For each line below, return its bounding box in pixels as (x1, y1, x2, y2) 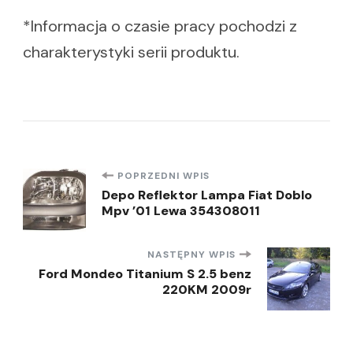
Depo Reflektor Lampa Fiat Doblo (102, 186, 312, 203)
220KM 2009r (162, 281, 251, 298)
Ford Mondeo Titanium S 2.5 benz (39, 265, 251, 282)
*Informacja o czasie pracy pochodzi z (23, 15, 297, 36)
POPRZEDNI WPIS (117, 169, 210, 182)
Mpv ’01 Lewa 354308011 (102, 202, 260, 219)
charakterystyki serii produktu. (23, 41, 240, 62)
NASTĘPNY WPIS (147, 247, 236, 261)
